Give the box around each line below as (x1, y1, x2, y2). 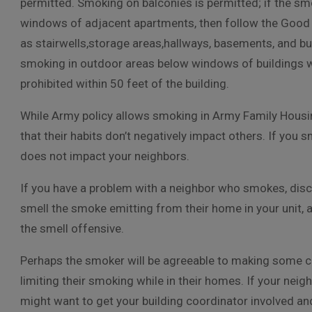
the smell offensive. (20, 221, 124, 235)
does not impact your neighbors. (20, 149, 189, 163)
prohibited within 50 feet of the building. (20, 77, 229, 91)
